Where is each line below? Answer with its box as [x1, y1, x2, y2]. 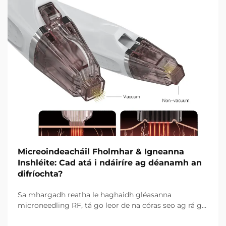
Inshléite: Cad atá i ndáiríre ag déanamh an [18, 157, 202, 167]
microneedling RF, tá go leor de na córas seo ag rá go [18, 200, 206, 210]
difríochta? [18, 168, 63, 179]
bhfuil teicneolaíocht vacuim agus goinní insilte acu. [18, 211, 202, 220]
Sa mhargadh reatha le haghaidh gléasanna [18, 190, 172, 199]
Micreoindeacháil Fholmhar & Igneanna [18, 146, 184, 156]
